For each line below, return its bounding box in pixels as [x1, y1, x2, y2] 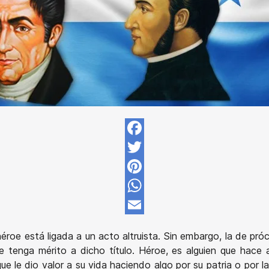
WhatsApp [134, 198, 181, 211]
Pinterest [134, 179, 175, 192]
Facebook [134, 141, 180, 153]
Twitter [134, 160, 167, 172]
